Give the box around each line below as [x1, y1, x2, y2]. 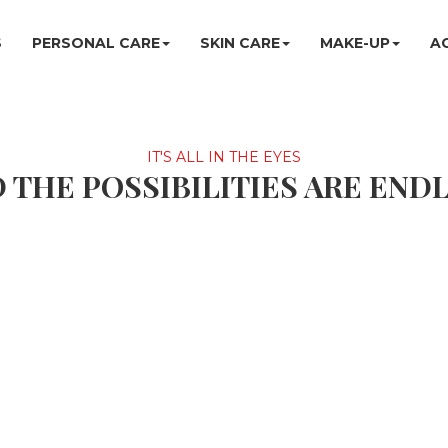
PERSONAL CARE [32, 34, 160, 52]
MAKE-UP [320, 34, 390, 52]
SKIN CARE [200, 34, 280, 52]
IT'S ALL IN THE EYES [147, 148, 301, 166]
